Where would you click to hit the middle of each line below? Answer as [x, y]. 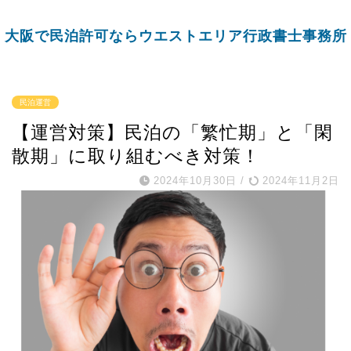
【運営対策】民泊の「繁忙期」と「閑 [172, 132]
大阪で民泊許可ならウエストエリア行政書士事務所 [175, 36]
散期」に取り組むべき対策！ [136, 156]
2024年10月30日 [195, 181]
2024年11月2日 [299, 181]
